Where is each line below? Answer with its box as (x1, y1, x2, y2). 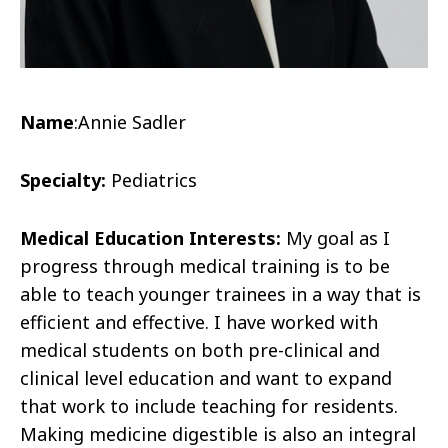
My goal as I (281, 226, 390, 251)
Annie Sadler (78, 110, 186, 135)
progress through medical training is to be (20, 254, 390, 279)
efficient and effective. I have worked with (20, 310, 378, 335)
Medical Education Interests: (20, 226, 281, 251)
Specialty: (20, 168, 106, 193)
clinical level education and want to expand (20, 366, 392, 391)
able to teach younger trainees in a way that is (20, 282, 421, 307)
